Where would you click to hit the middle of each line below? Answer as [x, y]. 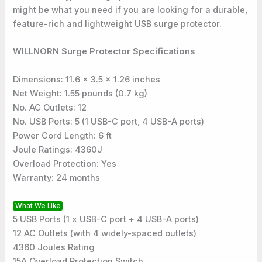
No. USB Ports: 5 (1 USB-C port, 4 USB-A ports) [109, 121]
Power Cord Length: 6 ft [63, 135]
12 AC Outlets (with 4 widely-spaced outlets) [105, 233]
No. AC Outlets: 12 [50, 107]
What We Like [38, 206]
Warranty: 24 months [57, 177]
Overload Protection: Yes [65, 163]
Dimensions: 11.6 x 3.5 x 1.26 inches [87, 79]
